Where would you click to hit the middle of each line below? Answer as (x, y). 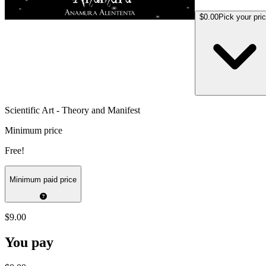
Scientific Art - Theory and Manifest (72, 110)
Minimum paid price (43, 180)
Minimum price (34, 130)
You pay (29, 243)
